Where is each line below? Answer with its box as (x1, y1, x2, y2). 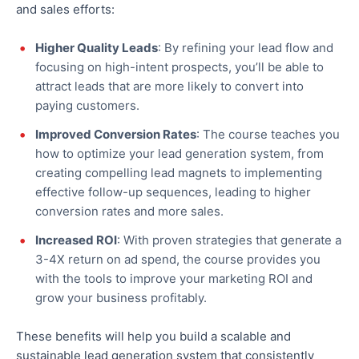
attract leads (35, 79, 108, 95)
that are (108, 79, 151, 95)
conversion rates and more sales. (35, 204, 224, 220)
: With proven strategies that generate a (117, 232, 341, 248)
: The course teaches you (196, 127, 340, 143)
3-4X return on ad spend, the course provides (35, 252, 300, 268)
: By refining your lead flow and (158, 40, 333, 56)
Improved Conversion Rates (35, 127, 196, 143)
